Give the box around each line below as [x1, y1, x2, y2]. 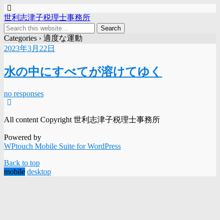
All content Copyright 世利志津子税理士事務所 [4, 115, 160, 124]
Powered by [4, 133, 41, 141]
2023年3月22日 [4, 44, 55, 53]
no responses [4, 89, 44, 98]
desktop [27, 167, 51, 176]
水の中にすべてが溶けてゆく [4, 65, 162, 78]
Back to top [4, 158, 40, 167]
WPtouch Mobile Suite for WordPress [4, 141, 121, 150]
